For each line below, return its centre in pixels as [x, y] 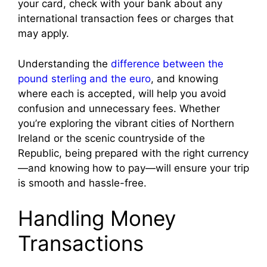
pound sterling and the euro [84, 78]
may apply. [44, 34]
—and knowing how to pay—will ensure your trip [133, 168]
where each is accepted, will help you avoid [122, 93]
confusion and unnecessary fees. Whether [119, 108]
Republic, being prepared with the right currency [133, 153]
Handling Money [97, 218]
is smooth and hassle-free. [82, 183]
